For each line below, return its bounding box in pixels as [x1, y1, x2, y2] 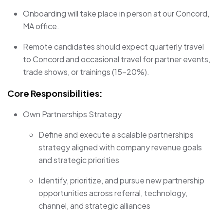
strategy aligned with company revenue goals [38, 142, 202, 153]
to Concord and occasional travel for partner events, [23, 54, 210, 65]
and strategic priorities [38, 155, 119, 165]
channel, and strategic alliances [38, 200, 150, 211]
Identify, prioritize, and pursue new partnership [38, 175, 204, 186]
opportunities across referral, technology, [38, 188, 187, 199]
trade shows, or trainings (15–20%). [23, 67, 149, 77]
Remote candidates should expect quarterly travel [23, 41, 204, 52]
